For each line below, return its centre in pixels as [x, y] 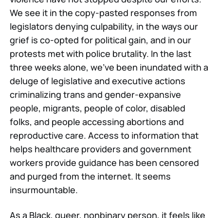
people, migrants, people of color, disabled [98, 108]
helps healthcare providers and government [100, 149]
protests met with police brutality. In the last [100, 53]
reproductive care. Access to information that [104, 135]
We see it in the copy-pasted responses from [103, 12]
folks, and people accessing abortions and [97, 121]
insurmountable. [44, 190]
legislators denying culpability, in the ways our [104, 26]
